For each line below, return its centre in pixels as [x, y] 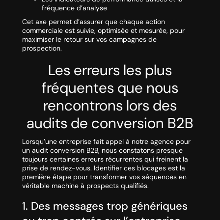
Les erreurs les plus [110, 70]
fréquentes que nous [110, 88]
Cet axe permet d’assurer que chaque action [93, 22]
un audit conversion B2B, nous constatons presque [102, 151]
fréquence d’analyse [74, 8]
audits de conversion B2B [110, 123]
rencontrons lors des [110, 106]
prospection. [42, 48]
